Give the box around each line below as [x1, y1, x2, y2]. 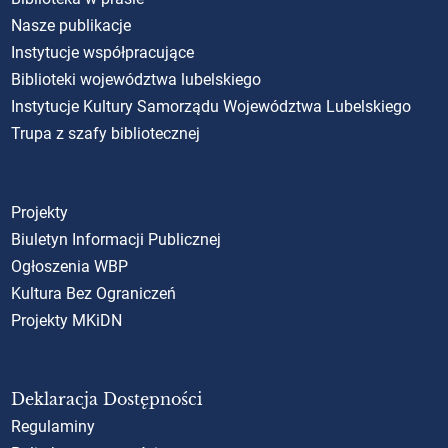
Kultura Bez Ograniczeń [11, 283, 177, 303]
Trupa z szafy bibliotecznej [11, 123, 201, 143]
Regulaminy [11, 416, 96, 436]
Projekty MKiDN [11, 310, 123, 330]
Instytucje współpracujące [11, 42, 195, 62]
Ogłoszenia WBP [11, 256, 129, 276]
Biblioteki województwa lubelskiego [11, 69, 262, 89]
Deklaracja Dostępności [11, 388, 203, 409]
